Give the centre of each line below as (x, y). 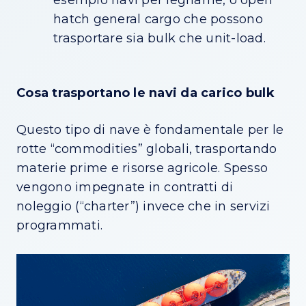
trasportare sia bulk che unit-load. (161, 39)
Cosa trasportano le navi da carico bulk (145, 93)
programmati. (59, 226)
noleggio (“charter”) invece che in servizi (143, 207)
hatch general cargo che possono (158, 19)
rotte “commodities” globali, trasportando (147, 149)
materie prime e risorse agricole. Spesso (142, 168)
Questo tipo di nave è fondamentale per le (150, 130)
